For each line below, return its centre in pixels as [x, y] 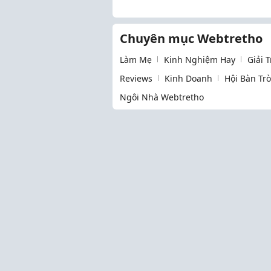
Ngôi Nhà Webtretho [162, 97]
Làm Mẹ [136, 59]
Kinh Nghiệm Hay [200, 59]
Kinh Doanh [188, 78]
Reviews [136, 78]
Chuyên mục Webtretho [191, 38]
